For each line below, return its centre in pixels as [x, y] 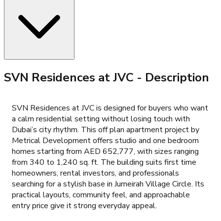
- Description [171, 77]
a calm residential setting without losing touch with [101, 119]
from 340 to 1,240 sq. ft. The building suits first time [104, 163]
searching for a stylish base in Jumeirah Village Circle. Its [108, 184]
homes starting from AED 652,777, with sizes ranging [105, 152]
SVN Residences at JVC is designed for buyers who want [110, 108]
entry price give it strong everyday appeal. [84, 206]
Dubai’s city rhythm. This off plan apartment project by [106, 130]
